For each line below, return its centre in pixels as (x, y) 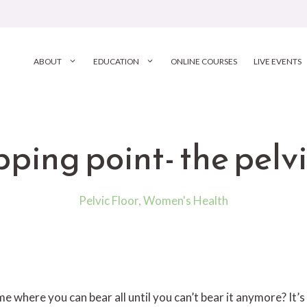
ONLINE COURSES (204, 61)
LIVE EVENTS (278, 61)
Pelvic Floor (109, 200)
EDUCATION (116, 61)
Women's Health (186, 200)
